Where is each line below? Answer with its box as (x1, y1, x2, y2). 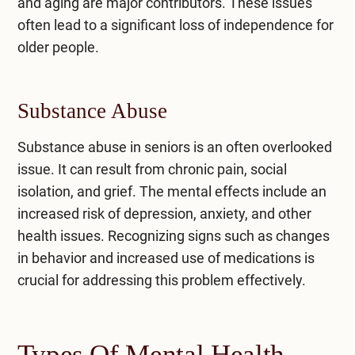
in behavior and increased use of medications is (17, 249, 315, 266)
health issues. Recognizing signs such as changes (17, 227, 330, 244)
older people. (17, 38, 99, 55)
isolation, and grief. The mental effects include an (17, 182, 326, 200)
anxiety (196, 204, 245, 222)
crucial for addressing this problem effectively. (17, 271, 306, 288)
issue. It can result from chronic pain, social (17, 160, 287, 177)
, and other (244, 204, 311, 222)
